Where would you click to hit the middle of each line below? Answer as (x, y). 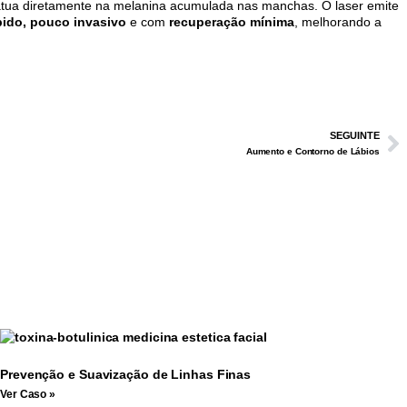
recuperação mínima (232, 21)
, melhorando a (338, 21)
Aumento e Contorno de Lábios (313, 151)
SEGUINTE (354, 135)
